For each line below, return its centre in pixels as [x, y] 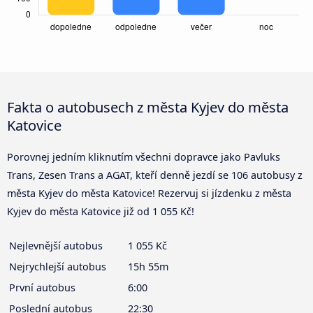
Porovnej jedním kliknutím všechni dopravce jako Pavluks [144, 156]
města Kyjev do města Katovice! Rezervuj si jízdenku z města [149, 193]
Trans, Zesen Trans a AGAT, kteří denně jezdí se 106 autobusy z [155, 175]
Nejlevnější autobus [56, 245]
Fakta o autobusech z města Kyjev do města [148, 107]
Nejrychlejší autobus [58, 266]
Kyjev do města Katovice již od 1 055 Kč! [101, 211]
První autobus [42, 287]
